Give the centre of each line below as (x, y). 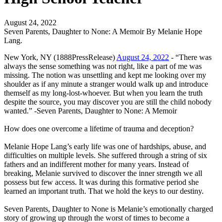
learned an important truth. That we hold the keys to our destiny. (104, 191)
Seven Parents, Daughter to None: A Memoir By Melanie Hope (103, 31)
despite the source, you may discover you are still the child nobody (108, 102)
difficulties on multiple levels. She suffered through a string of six (106, 155)
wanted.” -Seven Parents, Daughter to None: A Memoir (90, 111)
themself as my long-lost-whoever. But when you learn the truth (103, 93)
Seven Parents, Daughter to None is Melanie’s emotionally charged (109, 209)
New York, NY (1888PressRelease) (60, 57)
